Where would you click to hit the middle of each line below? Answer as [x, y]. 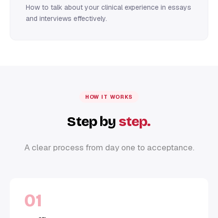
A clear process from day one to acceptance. [109, 147]
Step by [93, 121]
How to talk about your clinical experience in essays [109, 7]
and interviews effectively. [66, 18]
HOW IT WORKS [109, 97]
